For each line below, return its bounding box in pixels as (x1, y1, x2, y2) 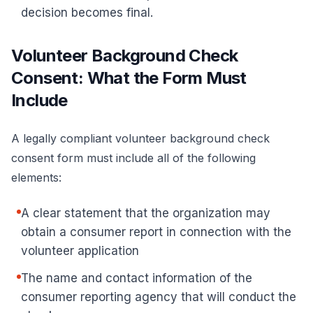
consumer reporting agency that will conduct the (21, 290, 296, 304)
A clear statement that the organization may (21, 206, 270, 220)
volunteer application (21, 244, 139, 258)
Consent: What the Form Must (11, 68, 247, 88)
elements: (11, 170, 61, 184)
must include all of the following (83, 151, 256, 165)
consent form (11, 151, 83, 165)
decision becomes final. (21, 6, 153, 20)
